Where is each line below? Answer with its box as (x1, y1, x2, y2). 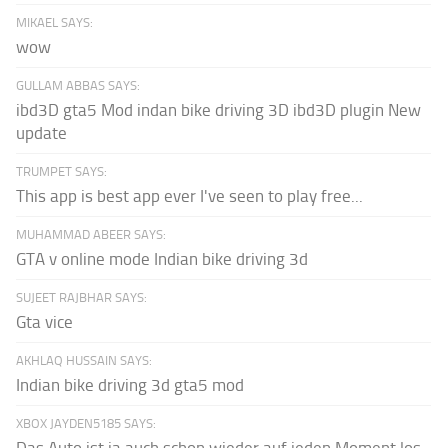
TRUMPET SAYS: (16, 164, 108, 180)
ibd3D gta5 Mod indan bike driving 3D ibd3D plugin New (16, 100, 422, 121)
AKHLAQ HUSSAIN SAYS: (16, 353, 153, 369)
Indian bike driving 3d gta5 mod (16, 375, 245, 396)
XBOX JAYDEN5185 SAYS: (16, 416, 157, 432)
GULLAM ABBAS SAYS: (16, 78, 141, 94)
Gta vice (16, 312, 74, 333)
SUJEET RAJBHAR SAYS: (16, 290, 148, 306)
